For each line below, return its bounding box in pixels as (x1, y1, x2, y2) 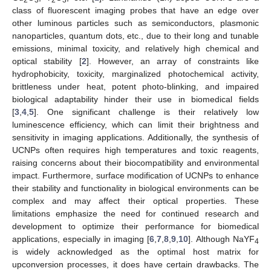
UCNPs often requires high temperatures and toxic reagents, (12, 145, 259, 155)
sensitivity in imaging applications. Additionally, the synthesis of (12, 132, 259, 142)
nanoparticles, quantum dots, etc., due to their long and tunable (12, 30, 259, 41)
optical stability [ (12, 56, 82, 66)
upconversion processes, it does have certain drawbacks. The (12, 259, 259, 269)
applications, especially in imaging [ (12, 233, 150, 244)
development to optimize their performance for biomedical (12, 221, 259, 231)
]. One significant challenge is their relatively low (34, 106, 259, 117)
